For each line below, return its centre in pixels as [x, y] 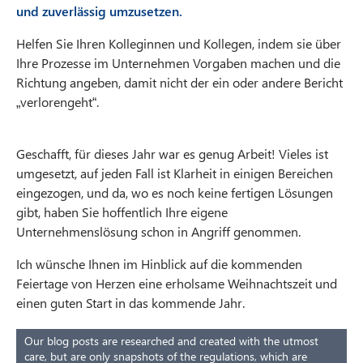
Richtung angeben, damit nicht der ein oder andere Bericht [179, 83]
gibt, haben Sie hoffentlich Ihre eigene [122, 212]
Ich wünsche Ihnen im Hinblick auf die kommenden [159, 264]
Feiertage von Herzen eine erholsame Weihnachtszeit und [177, 284]
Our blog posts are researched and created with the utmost [171, 341]
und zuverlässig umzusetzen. [99, 11]
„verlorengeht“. [58, 102]
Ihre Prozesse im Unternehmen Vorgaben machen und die [178, 63]
